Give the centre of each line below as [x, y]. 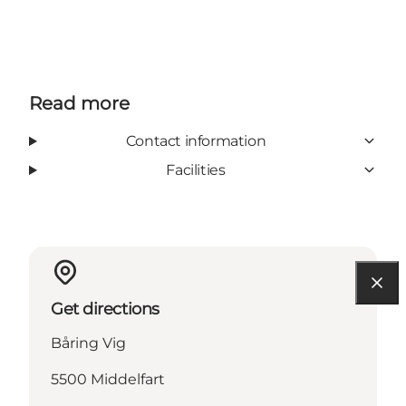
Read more [79, 103]
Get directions [105, 309]
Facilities [196, 169]
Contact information [196, 140]
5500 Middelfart [108, 379]
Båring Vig [88, 343]
